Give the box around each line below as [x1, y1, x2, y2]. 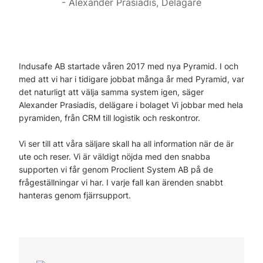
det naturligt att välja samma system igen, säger [19, 87, 204, 97]
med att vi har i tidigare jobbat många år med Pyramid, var [19, 74, 244, 84]
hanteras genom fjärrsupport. [19, 190, 131, 200]
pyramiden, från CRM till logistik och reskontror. [19, 113, 200, 123]
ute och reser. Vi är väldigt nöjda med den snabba [19, 151, 210, 161]
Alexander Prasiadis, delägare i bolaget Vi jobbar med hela [19, 100, 243, 110]
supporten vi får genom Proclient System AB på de [19, 164, 213, 174]
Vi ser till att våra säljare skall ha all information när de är [19, 139, 234, 149]
